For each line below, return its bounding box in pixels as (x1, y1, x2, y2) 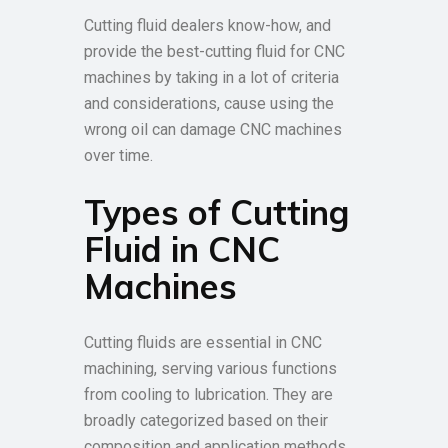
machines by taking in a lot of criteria (84, 68, 339, 87)
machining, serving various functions (84, 359, 337, 378)
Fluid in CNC (84, 228, 280, 271)
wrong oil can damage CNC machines (84, 120, 342, 139)
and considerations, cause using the (84, 94, 334, 113)
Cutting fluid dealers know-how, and (84, 16, 331, 35)
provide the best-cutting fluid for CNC (84, 42, 345, 61)
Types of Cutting (84, 191, 350, 234)
